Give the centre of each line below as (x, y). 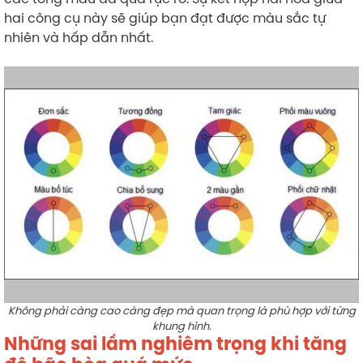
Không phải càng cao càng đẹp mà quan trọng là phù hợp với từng (181, 310)
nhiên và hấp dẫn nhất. (79, 37)
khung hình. (181, 325)
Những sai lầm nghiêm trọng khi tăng (175, 344)
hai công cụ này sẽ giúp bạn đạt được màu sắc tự (165, 17)
